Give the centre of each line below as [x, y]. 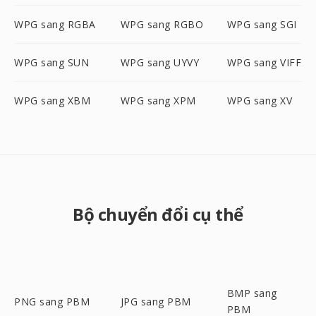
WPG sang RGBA [55, 24]
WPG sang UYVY [160, 62]
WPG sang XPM [158, 101]
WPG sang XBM [52, 101]
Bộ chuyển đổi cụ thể [158, 214]
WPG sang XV [260, 101]
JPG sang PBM [156, 301]
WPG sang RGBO [162, 24]
